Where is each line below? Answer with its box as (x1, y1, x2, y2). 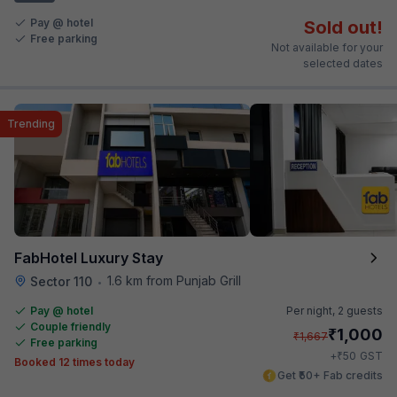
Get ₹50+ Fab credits (277, 368, 383, 382)
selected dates (303, 56, 383, 70)
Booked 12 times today (14, 354, 135, 369)
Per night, (286, 303, 338, 317)
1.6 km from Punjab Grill (107, 272, 241, 288)
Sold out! (304, 16, 383, 38)
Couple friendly (30, 319, 111, 333)
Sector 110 (30, 273, 92, 289)
